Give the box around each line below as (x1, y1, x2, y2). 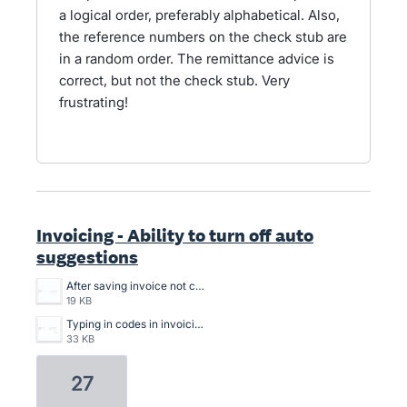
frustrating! (59, 94, 128, 111)
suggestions (36, 245, 138, 269)
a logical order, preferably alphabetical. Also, (59, 6, 340, 24)
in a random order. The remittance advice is (59, 50, 334, 67)
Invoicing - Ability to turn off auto (36, 223, 313, 247)
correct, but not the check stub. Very (59, 72, 290, 89)
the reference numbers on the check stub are (59, 28, 347, 45)
